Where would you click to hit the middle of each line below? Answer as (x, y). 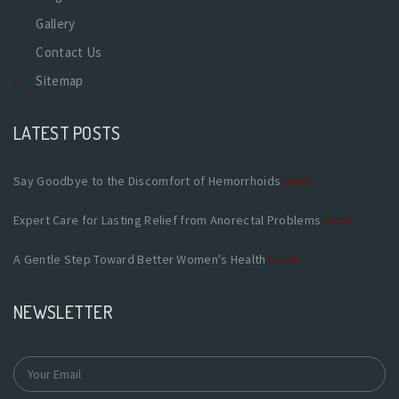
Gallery (56, 23)
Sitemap (60, 80)
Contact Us (69, 52)
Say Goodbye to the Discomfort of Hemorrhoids (149, 180)
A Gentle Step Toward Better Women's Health (141, 259)
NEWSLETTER (63, 311)
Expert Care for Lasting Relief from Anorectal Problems (169, 220)
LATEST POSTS (67, 132)
